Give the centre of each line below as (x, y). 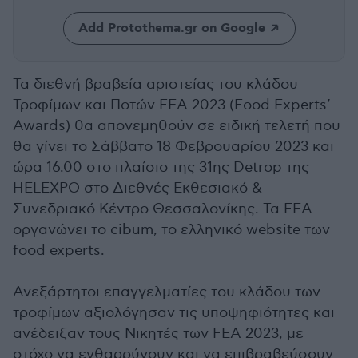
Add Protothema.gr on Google (171, 28)
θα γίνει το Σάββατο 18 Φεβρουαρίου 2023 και (173, 147)
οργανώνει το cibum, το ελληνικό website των (171, 230)
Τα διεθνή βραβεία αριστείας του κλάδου (155, 84)
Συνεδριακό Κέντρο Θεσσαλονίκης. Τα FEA (163, 209)
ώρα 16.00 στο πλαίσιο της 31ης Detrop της (161, 167)
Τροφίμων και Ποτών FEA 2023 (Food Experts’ (172, 105)
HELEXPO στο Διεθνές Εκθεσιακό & (137, 188)
